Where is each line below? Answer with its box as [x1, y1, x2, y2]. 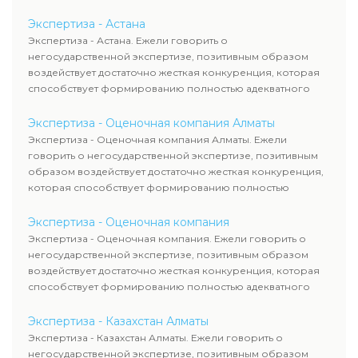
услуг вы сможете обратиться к [179, 24, 337, 36]
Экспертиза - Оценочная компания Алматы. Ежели [28, 133, 287, 145]
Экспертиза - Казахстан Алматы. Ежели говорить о [28, 332, 283, 344]
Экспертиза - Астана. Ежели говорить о [28, 34, 228, 46]
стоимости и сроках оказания [179, 8, 331, 20]
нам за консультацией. [179, 40, 292, 52]
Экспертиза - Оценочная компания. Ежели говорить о [28, 233, 306, 245]
